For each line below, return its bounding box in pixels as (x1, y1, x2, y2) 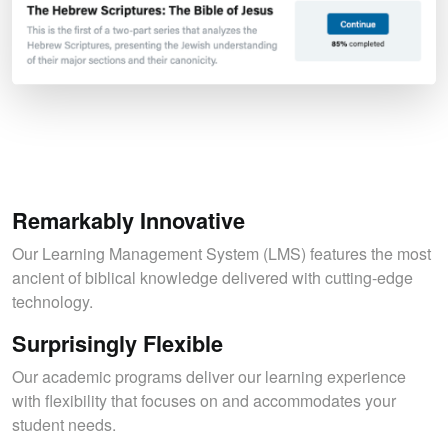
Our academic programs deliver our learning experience (12, 364, 406, 388)
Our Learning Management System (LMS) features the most (12, 241, 431, 265)
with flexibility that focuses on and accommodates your (12, 388, 396, 412)
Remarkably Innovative (12, 204, 245, 236)
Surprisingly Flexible (12, 327, 223, 359)
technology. (12, 289, 93, 313)
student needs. (12, 412, 116, 436)
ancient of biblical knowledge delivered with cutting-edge (12, 265, 413, 289)
